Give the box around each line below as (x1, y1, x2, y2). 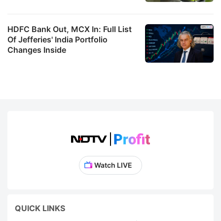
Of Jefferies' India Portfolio (7, 34, 108, 44)
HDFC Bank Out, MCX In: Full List (7, 24, 132, 34)
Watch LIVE (94, 160, 132, 169)
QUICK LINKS (15, 203, 65, 213)
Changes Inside (7, 44, 66, 55)
